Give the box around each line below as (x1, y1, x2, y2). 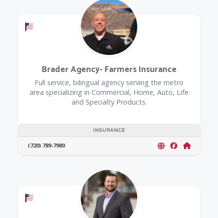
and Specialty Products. (71, 97, 147, 107)
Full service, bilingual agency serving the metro (35, 77, 183, 87)
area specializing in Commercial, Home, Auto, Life (30, 87, 188, 97)
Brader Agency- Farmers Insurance (41, 62, 177, 77)
